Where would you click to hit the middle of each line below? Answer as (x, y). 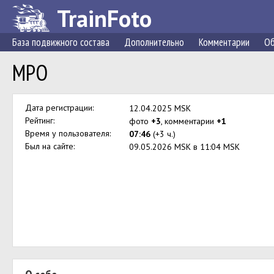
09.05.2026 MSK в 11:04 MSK (184, 147)
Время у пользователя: (68, 133)
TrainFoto (104, 18)
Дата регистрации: (59, 108)
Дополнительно (154, 42)
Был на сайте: (50, 146)
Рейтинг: (40, 120)
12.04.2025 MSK (160, 108)
